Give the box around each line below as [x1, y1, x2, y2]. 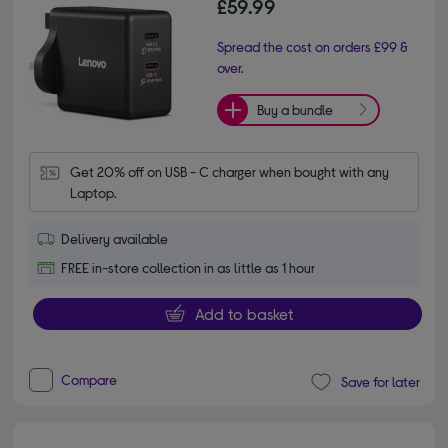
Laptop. [70, 183, 118, 201]
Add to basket [194, 303, 293, 323]
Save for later [340, 373, 420, 391]
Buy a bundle [257, 101, 333, 119]
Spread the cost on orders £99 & [217, 37, 408, 55]
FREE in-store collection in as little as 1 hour [61, 258, 316, 276]
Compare [61, 370, 118, 388]
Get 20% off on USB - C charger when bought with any [70, 162, 390, 180]
